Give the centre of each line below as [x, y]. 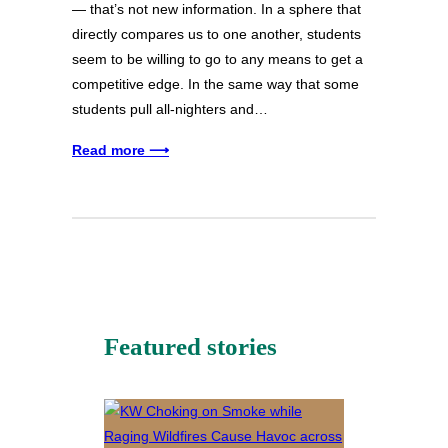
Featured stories [190, 347]
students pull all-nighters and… [170, 109]
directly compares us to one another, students [216, 34]
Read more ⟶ [120, 150]
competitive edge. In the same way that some [215, 84]
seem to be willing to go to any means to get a [217, 59]
